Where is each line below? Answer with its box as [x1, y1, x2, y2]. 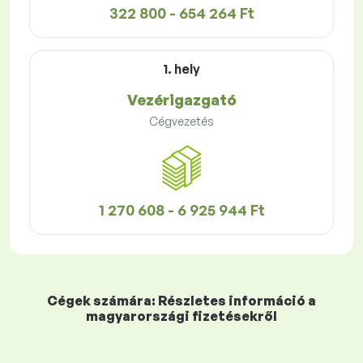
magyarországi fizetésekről [86, 308, 277, 325]
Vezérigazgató [126, 91, 237, 109]
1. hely [163, 61, 200, 78]
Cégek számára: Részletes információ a [47, 293, 316, 310]
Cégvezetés [149, 114, 214, 129]
